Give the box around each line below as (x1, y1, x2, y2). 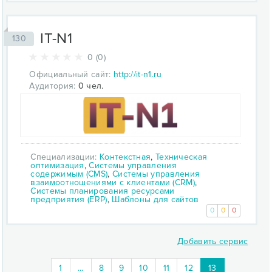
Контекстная (100, 151, 151, 162)
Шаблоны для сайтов (112, 194, 199, 205)
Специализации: (30, 151, 100, 162)
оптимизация (30, 160, 84, 171)
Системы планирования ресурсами (30, 185, 175, 196)
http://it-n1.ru (113, 69, 162, 80)
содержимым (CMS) (30, 168, 108, 179)
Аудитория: (29, 80, 76, 91)
